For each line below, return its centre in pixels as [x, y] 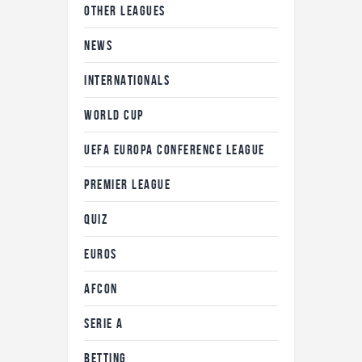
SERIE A [104, 323]
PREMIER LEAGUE [127, 184]
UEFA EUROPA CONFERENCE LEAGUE [175, 149]
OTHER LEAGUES [125, 10]
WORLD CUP [114, 114]
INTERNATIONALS [127, 80]
